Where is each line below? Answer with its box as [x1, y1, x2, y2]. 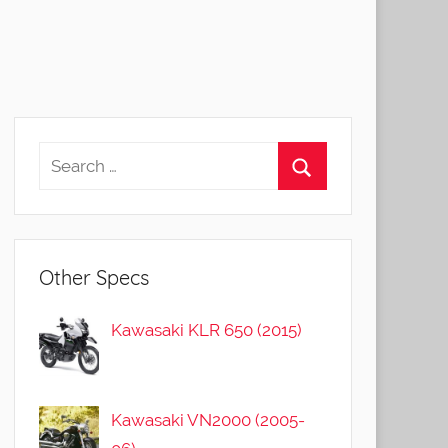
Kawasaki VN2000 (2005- [111, 410, 306, 431]
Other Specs [38, 265, 149, 290]
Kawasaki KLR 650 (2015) [111, 320, 303, 341]
